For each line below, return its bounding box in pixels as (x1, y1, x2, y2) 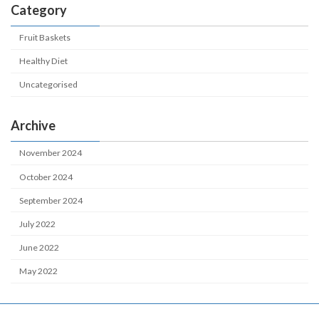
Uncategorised (19, 79, 78, 90)
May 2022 (19, 266, 58, 277)
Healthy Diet (19, 56, 68, 67)
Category (11, 1, 67, 18)
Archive (11, 117, 56, 133)
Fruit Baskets (19, 32, 71, 43)
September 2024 (19, 194, 83, 206)
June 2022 (19, 241, 60, 253)
